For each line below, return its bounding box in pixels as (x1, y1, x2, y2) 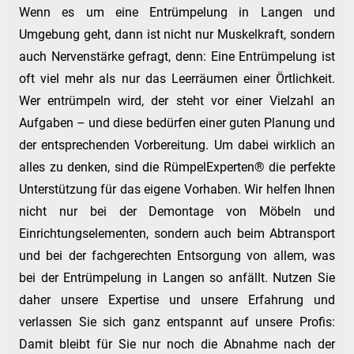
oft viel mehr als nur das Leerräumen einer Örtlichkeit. (19, 71, 335, 87)
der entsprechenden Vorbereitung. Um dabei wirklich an (19, 137, 335, 153)
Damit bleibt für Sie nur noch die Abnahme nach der (19, 337, 335, 352)
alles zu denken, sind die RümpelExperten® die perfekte (19, 160, 335, 175)
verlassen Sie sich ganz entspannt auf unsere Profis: (19, 314, 335, 330)
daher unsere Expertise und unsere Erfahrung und (19, 292, 335, 308)
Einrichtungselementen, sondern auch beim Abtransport (19, 226, 335, 242)
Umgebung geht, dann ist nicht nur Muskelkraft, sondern (19, 27, 335, 43)
